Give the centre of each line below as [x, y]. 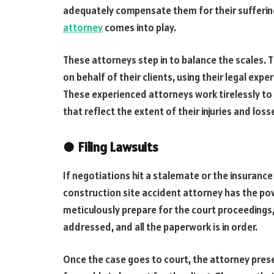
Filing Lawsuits [118, 147]
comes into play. [139, 27]
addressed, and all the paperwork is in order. [160, 227]
